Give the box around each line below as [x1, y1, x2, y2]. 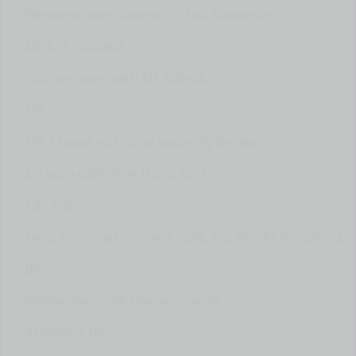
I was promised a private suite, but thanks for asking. [25, 227, 346, 246]
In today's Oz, [25, 323, 109, 341]
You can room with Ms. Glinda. [25, 68, 209, 87]
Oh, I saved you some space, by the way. [25, 132, 266, 150]
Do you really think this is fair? [25, 164, 207, 182]
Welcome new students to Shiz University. [25, 5, 277, 23]
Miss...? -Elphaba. [25, 37, 128, 55]
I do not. [25, 195, 76, 214]
